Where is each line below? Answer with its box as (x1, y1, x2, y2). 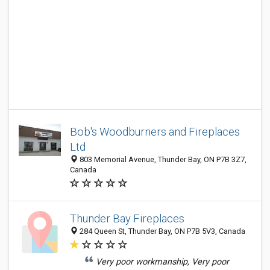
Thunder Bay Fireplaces (70, 212, 184, 225)
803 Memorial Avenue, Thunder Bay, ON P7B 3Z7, (78, 155, 246, 164)
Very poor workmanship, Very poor (96, 257, 229, 267)
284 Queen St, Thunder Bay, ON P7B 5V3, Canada (78, 227, 245, 236)
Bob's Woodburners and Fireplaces (70, 125, 240, 138)
